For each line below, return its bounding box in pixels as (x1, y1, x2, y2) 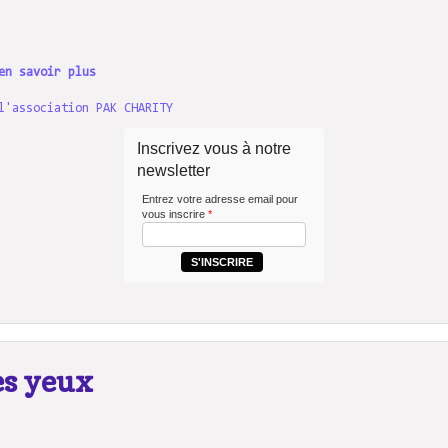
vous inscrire (142, 207, 208, 220)
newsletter (137, 161, 210, 179)
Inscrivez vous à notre (137, 139, 291, 157)
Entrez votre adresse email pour (142, 192, 298, 205)
